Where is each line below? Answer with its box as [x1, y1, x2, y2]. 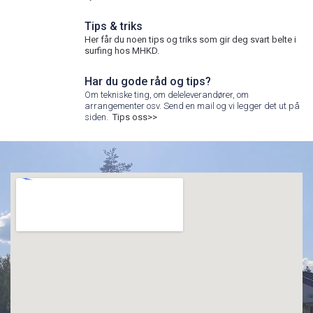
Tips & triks [84, 19, 143, 33]
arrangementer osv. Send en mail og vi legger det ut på [84, 100, 300, 111]
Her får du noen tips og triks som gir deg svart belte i [84, 34, 296, 45]
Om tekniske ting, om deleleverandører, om [84, 89, 249, 100]
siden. [84, 111, 112, 122]
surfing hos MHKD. [84, 45, 159, 56]
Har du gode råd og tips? [84, 74, 211, 88]
